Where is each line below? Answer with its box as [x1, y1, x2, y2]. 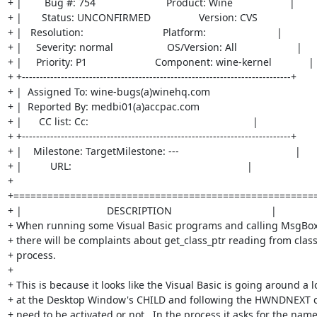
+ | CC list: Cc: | [7, 115, 258, 128]
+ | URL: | [7, 159, 253, 173]
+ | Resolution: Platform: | [7, 25, 282, 39]
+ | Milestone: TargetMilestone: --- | [7, 144, 301, 158]
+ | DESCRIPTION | [7, 204, 277, 217]
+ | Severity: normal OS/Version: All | [7, 40, 302, 54]
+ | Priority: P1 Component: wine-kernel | [7, 55, 314, 69]
